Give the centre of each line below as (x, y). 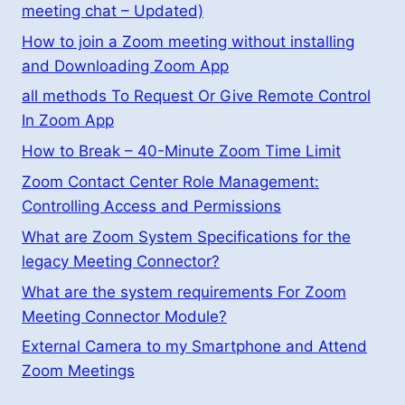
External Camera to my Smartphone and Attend (194, 347)
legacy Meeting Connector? (121, 261)
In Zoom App (68, 121)
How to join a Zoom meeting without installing (188, 41)
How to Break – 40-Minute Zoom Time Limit (181, 151)
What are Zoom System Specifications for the (186, 236)
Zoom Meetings (78, 371)
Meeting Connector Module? (124, 316)
